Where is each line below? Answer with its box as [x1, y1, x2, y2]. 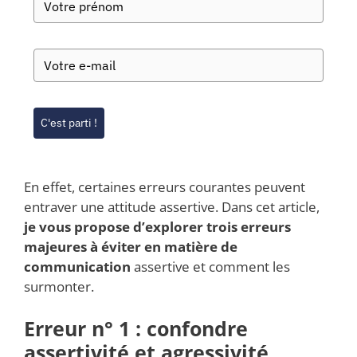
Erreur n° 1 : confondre [24, 315, 248, 343]
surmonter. [24, 277, 94, 296]
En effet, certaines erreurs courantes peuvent [24, 177, 305, 196]
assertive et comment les [131, 257, 290, 276]
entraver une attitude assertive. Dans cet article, [24, 197, 320, 216]
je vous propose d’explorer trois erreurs [24, 217, 291, 236]
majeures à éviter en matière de [24, 237, 237, 256]
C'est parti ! [41, 116, 97, 131]
